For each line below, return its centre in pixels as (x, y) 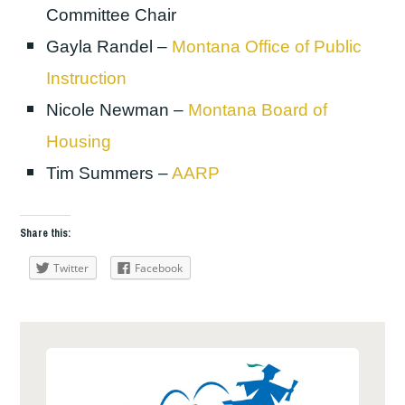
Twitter (71, 268)
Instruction (87, 78)
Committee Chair (112, 14)
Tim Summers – (109, 173)
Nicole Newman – (118, 109)
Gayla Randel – (109, 46)
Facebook (159, 268)
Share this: (46, 233)
